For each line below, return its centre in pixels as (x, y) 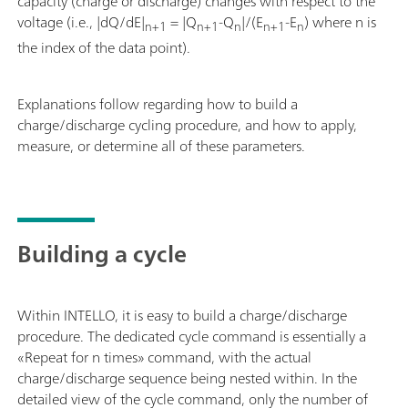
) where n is (340, 22)
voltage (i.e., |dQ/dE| (81, 22)
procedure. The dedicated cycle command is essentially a (192, 337)
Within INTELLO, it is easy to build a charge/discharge (182, 316)
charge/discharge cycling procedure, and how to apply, (187, 125)
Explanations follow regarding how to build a (158, 104)
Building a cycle (102, 254)
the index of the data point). (104, 48)
